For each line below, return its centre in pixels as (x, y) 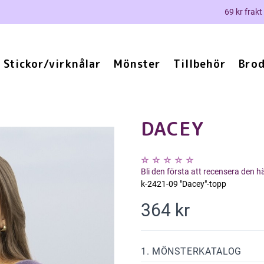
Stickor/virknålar (52, 64)
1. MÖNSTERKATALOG (191, 251)
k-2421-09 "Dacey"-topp (184, 184)
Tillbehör (200, 64)
